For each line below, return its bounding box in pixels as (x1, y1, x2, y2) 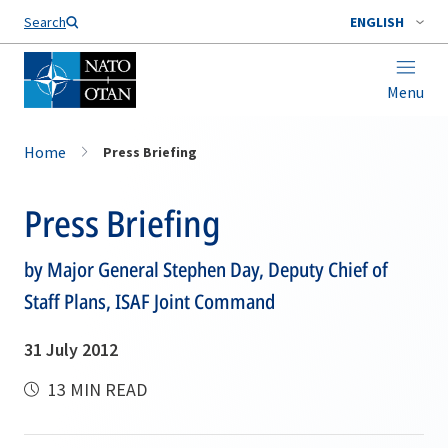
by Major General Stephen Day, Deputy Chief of (24, 256, 388, 283)
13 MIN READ (44, 378, 147, 401)
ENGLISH (350, 13, 404, 31)
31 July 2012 (24, 338, 118, 361)
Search (24, 13, 66, 31)
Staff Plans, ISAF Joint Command (24, 288, 275, 315)
